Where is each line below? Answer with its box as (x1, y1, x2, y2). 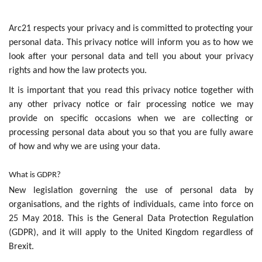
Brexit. (9, 242, 34, 252)
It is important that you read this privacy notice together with (9, 86, 253, 96)
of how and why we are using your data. (9, 142, 160, 152)
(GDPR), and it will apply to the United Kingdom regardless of (9, 228, 253, 238)
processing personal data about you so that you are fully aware (9, 128, 253, 138)
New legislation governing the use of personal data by (9, 186, 253, 196)
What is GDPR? (9, 171, 61, 180)
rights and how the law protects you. (9, 66, 147, 76)
